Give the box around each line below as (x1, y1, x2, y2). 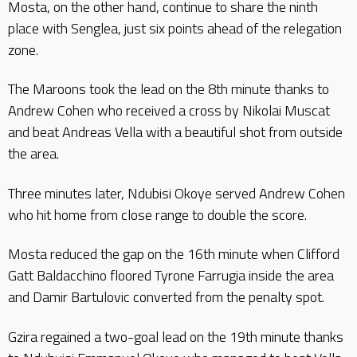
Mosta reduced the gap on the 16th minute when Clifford (8, 243, 339, 265)
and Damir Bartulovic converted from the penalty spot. (8, 286, 324, 308)
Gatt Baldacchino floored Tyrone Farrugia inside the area (8, 265, 334, 286)
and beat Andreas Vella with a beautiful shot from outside (8, 121, 343, 143)
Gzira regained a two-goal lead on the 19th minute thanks (8, 325, 343, 347)
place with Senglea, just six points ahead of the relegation (8, 17, 342, 39)
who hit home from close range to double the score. (8, 203, 307, 226)
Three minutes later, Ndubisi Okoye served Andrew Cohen (8, 182, 345, 204)
